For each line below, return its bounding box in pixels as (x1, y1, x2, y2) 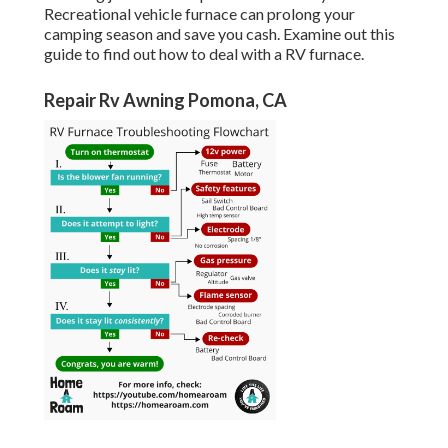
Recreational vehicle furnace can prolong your (44, 4, 355, 24)
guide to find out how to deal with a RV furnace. (44, 44, 364, 64)
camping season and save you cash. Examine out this (44, 24, 395, 44)
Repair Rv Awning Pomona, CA (44, 89, 287, 112)
